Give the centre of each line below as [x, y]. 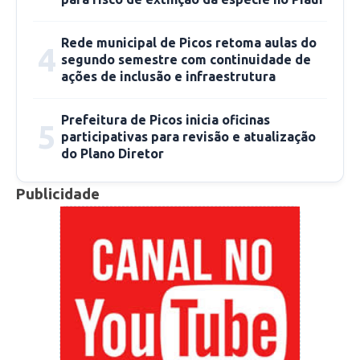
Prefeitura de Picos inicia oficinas [166, 120]
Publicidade [58, 194]
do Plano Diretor [112, 154]
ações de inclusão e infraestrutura [168, 77]
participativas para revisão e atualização [188, 137]
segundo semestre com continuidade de [186, 60]
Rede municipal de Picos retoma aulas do [189, 43]
